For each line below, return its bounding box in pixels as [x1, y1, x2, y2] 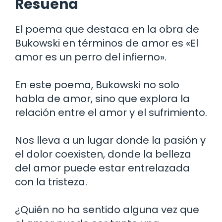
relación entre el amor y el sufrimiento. [15, 105, 207, 119]
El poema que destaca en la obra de [15, 22, 199, 36]
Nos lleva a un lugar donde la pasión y [15, 133, 206, 147]
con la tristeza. [15, 174, 87, 189]
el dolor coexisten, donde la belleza [15, 147, 191, 161]
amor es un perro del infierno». [15, 50, 166, 64]
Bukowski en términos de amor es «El [15, 36, 198, 50]
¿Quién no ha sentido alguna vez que [15, 202, 199, 217]
